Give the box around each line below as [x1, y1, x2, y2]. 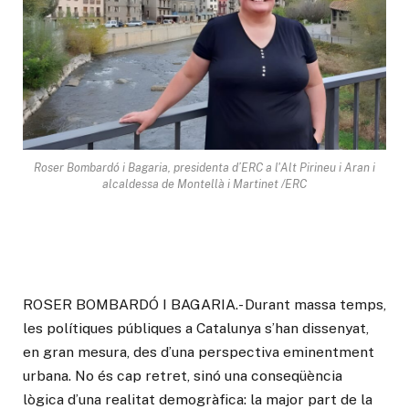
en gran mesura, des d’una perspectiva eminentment [23, 343, 374, 362]
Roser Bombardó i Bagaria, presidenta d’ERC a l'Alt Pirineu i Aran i [34, 161, 375, 175]
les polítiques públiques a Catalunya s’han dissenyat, [23, 320, 369, 338]
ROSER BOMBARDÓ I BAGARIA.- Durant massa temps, [23, 296, 386, 314]
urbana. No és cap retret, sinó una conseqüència [23, 367, 342, 385]
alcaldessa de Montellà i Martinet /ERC [102, 177, 307, 192]
